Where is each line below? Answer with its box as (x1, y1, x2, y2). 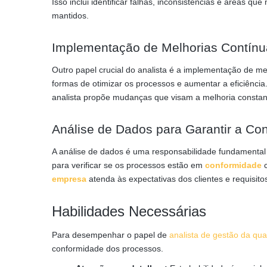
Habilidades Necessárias (52, 203, 206, 219)
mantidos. (52, 10, 89, 20)
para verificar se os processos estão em (52, 160, 205, 170)
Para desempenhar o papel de (52, 229, 169, 240)
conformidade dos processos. (52, 243, 163, 253)
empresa (52, 173, 86, 184)
